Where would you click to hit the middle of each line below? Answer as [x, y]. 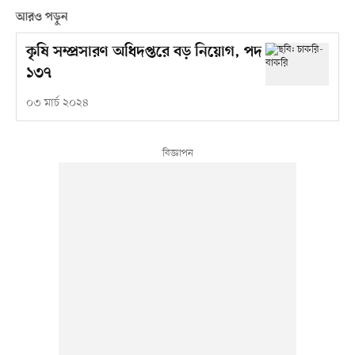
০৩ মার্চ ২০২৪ [57, 104]
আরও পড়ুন [42, 18]
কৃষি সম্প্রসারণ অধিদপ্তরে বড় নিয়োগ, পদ [144, 53]
